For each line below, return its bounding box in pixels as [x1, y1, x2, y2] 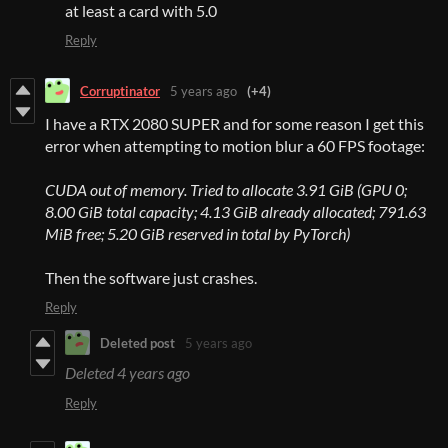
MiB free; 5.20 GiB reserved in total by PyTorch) [45, 224, 350, 244]
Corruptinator [80, 82, 160, 99]
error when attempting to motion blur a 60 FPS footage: [45, 136, 425, 156]
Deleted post [100, 334, 175, 351]
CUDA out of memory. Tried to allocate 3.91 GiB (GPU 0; [45, 180, 407, 200]
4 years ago [117, 363, 190, 383]
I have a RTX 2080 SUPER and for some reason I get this [45, 114, 424, 134]
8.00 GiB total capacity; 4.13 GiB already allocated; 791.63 [45, 202, 426, 222]
